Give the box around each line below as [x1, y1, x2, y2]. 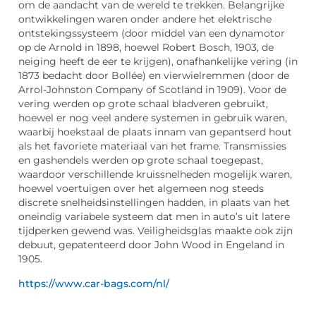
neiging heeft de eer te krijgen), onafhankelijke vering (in [18, 56, 298, 68]
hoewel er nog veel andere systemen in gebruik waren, [18, 112, 287, 124]
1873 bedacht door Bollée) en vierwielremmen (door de [18, 70, 289, 82]
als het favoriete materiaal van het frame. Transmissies [18, 140, 286, 152]
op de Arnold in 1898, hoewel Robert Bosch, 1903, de [18, 42, 274, 54]
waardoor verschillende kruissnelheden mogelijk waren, [18, 169, 292, 181]
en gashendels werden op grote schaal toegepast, [18, 154, 263, 166]
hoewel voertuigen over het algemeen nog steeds [18, 183, 264, 195]
